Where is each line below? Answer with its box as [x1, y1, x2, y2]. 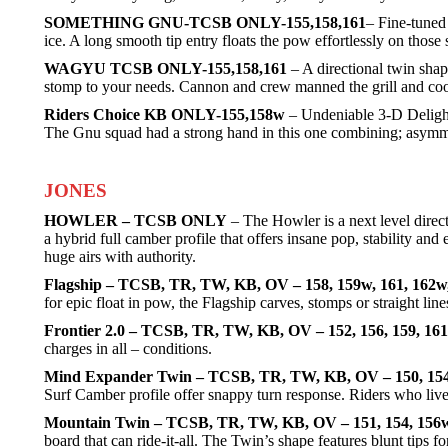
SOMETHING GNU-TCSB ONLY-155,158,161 [44, 14, 366, 31]
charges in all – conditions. [44, 340, 212, 357]
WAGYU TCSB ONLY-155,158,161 [44, 60, 287, 77]
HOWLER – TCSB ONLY [44, 212, 227, 229]
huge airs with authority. [44, 248, 196, 265]
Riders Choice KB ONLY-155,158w [44, 106, 285, 123]
